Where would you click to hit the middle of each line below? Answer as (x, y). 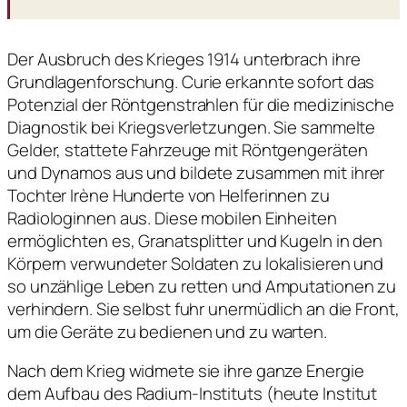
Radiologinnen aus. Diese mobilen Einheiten (172, 218)
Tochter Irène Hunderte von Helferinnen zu (169, 195)
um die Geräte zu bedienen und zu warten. (167, 331)
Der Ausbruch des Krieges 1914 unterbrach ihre (184, 59)
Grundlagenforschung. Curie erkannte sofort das (191, 81)
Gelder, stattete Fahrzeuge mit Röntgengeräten (188, 149)
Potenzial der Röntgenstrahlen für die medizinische (201, 104)
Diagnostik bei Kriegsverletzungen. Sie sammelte (192, 127)
